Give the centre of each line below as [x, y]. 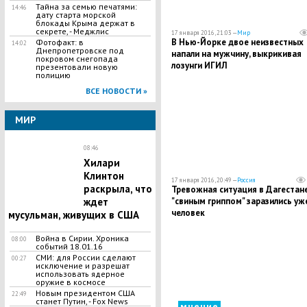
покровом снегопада [76, 59]
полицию [53, 75]
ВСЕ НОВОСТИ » [116, 91]
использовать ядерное [80, 274]
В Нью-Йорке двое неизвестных [237, 42]
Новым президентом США [85, 293]
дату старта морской [75, 15]
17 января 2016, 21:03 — [204, 32]
